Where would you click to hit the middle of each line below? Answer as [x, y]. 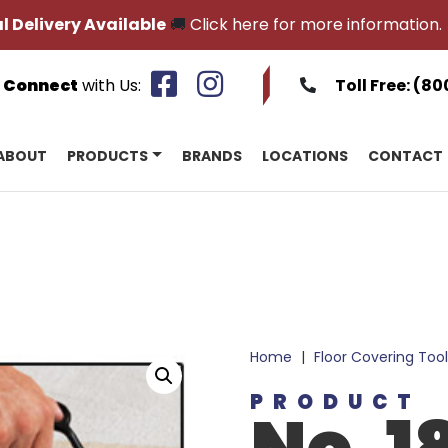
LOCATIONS [305, 156]
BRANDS [212, 156]
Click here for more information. [315, 24]
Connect [40, 85]
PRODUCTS [107, 156]
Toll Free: [374, 85]
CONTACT [405, 156]
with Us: [109, 85]
